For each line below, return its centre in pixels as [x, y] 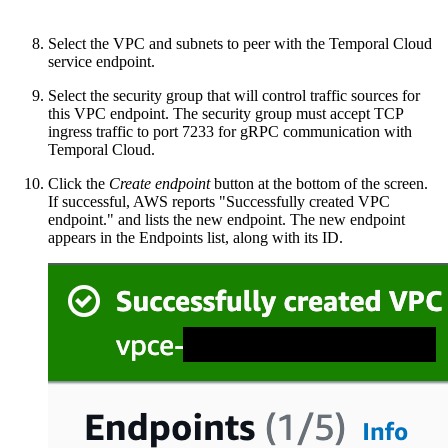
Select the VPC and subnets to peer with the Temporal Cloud [240, 43]
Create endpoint [159, 183]
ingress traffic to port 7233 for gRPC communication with [230, 131]
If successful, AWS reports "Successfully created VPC [219, 201]
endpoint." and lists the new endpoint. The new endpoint [226, 219]
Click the [78, 183]
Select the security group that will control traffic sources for [234, 95]
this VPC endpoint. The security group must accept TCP [225, 113]
